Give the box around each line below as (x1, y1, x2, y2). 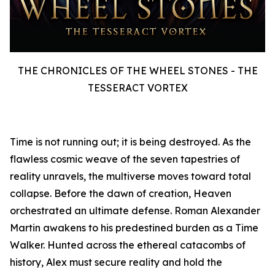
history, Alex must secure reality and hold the (10, 256, 222, 269)
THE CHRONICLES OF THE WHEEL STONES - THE (17, 64, 258, 77)
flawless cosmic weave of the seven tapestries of (10, 153, 240, 166)
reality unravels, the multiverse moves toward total (10, 170, 251, 183)
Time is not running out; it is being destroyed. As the (10, 136, 251, 149)
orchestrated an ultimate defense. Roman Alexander (10, 204, 260, 217)
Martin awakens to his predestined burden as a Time (10, 222, 258, 234)
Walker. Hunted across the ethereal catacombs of (10, 239, 246, 252)
